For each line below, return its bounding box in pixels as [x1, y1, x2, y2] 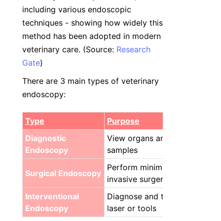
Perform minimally [107, 162, 175, 172]
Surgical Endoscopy [25, 168, 101, 178]
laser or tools [107, 203, 156, 213]
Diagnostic [25, 133, 66, 143]
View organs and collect [107, 133, 197, 143]
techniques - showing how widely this [22, 18, 163, 28]
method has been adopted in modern [22, 31, 161, 41]
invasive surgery [107, 174, 168, 184]
